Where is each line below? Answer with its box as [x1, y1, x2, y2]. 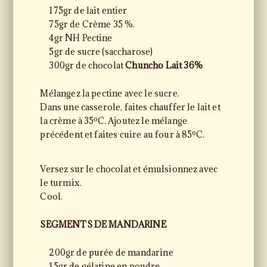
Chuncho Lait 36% [125, 60, 203, 71]
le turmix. [40, 177, 82, 188]
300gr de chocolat [49, 60, 126, 71]
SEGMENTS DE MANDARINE [40, 219, 166, 230]
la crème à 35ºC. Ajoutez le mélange [40, 115, 187, 126]
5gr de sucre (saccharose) [49, 46, 153, 57]
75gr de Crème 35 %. [49, 18, 135, 30]
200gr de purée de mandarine [49, 247, 173, 258]
